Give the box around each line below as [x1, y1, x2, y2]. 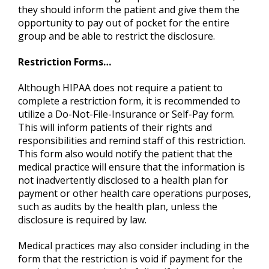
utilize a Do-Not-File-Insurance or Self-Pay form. [18, 107, 235, 121]
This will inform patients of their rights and [18, 121, 212, 134]
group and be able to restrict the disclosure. [18, 29, 215, 43]
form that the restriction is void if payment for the [18, 252, 243, 266]
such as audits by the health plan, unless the [18, 200, 217, 214]
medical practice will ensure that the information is [18, 160, 245, 174]
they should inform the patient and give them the [18, 3, 240, 17]
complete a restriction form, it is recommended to [18, 94, 240, 108]
